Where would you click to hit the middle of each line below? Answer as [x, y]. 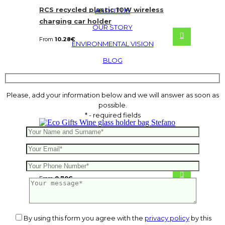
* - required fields [113, 115]
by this [200, 218]
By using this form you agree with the [84, 218]
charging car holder [75, 21]
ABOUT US [113, 10]
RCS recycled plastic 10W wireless [101, 9]
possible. [113, 105]
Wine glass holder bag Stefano [97, 148]
